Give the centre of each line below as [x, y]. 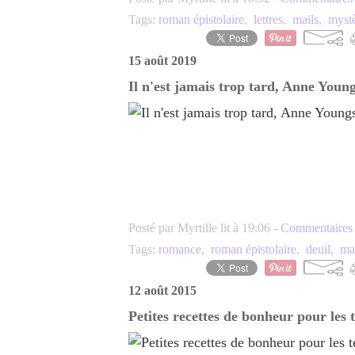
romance [180, 249]
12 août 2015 [162, 290]
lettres [268, 19]
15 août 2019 [162, 61]
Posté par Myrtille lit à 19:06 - [204, 228]
